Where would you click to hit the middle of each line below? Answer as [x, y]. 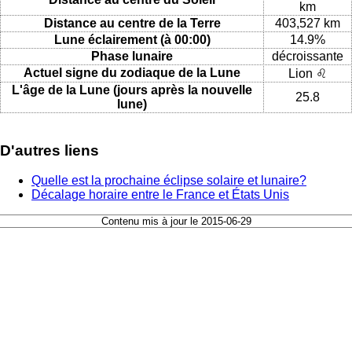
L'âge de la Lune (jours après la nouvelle [132, 90]
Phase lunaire [132, 56]
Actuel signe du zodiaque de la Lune [132, 72]
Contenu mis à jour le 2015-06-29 [176, 222]
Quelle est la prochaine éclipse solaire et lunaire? [169, 181]
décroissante [308, 56]
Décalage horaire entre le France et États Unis [160, 195]
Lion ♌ [308, 73]
